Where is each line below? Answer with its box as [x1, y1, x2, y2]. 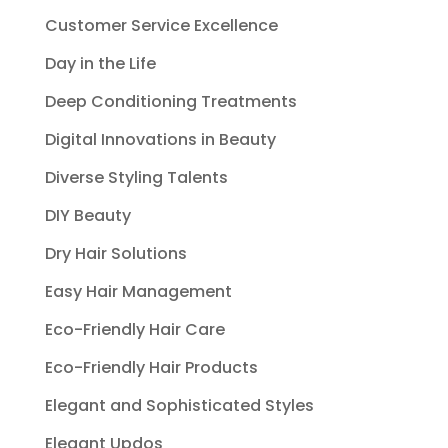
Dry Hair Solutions [44, 242, 187, 265]
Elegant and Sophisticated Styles [44, 394, 314, 417]
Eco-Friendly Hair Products [44, 356, 258, 379]
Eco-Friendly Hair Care [44, 318, 225, 341]
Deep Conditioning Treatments [44, 90, 297, 113]
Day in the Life [44, 52, 156, 75]
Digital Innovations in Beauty [44, 128, 276, 151]
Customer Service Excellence [44, 14, 278, 37]
